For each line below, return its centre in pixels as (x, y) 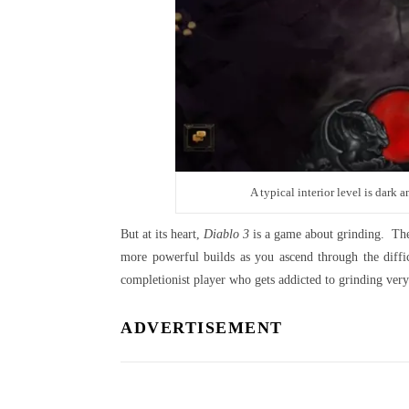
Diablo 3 (226, 234)
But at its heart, (162, 234)
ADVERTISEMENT (202, 327)
